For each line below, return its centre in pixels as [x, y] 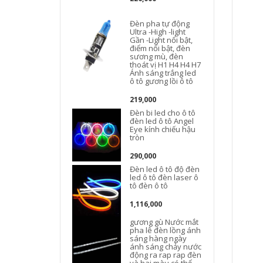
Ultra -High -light [158, 32]
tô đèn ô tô [149, 186]
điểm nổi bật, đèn [160, 48]
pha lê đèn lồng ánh [166, 230]
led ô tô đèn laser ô [164, 177]
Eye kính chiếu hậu [163, 129]
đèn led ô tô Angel [162, 121]
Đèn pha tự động [160, 23]
